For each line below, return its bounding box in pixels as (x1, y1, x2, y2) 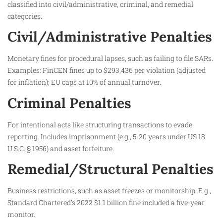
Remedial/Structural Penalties (7, 160, 214, 178)
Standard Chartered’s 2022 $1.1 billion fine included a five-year (7, 198, 205, 208)
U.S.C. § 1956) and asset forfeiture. (7, 143, 114, 153)
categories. (7, 11, 42, 21)
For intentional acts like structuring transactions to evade (7, 119, 192, 129)
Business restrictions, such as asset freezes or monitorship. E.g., (7, 186, 211, 196)
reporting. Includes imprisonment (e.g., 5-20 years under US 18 (7, 131, 205, 141)
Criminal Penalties (7, 94, 131, 112)
